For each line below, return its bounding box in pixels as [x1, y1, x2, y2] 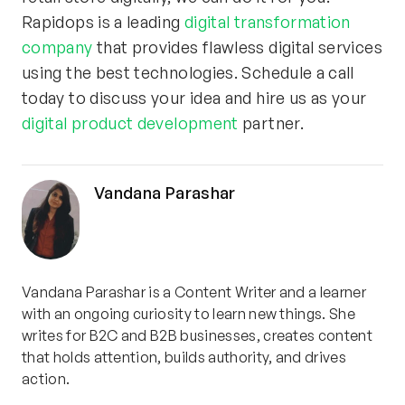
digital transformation [184, 11, 351, 32]
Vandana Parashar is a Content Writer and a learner [22, 283, 367, 302]
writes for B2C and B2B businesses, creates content [22, 326, 373, 345]
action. [22, 370, 71, 389]
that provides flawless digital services [92, 36, 382, 57]
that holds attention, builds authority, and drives [22, 348, 347, 367]
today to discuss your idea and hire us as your [22, 87, 367, 108]
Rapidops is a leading [22, 11, 184, 32]
